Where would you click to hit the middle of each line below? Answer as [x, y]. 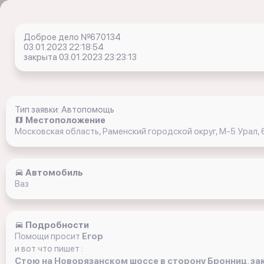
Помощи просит [48, 236]
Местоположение [65, 120]
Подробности [56, 225]
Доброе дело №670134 [72, 37]
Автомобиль [53, 173]
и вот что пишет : [49, 249]
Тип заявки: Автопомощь [65, 110]
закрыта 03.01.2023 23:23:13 [80, 57]
